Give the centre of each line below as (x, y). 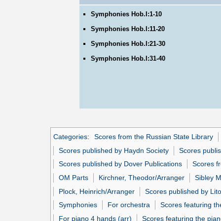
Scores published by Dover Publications (121, 164)
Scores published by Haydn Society (114, 150)
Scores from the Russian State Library (153, 137)
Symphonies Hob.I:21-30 (128, 44)
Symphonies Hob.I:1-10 (127, 14)
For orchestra (129, 205)
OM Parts (74, 178)
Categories (70, 137)
